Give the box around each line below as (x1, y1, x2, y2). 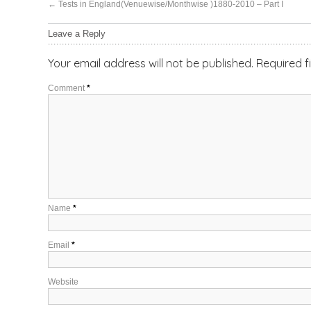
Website (47, 276, 78, 287)
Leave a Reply (47, 28, 106, 39)
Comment (47, 83, 87, 93)
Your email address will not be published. (47, 56, 253, 70)
